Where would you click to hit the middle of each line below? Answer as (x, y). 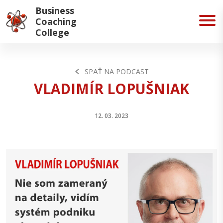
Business (55, 10)
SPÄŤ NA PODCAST (117, 71)
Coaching (56, 21)
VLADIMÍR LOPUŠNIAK (111, 88)
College (52, 32)
